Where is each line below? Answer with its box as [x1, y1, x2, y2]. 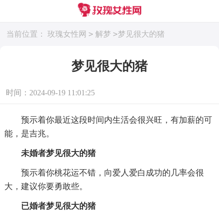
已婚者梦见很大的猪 [4, 201, 96, 211]
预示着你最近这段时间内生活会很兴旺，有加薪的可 [4, 115, 212, 125]
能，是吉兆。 [4, 129, 54, 138]
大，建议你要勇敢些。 [4, 181, 88, 191]
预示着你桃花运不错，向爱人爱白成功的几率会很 [4, 168, 204, 177]
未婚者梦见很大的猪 [4, 148, 96, 158]
